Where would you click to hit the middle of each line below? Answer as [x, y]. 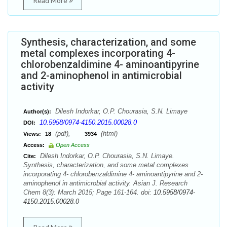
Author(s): [37, 111]
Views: [32, 134]
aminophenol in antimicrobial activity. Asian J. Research [105, 183]
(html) [108, 134]
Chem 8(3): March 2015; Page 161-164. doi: [88, 192]
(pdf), [69, 134]
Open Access [73, 145]
